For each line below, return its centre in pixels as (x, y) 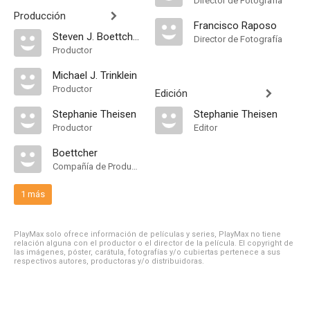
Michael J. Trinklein (95, 75)
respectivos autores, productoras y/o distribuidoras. (109, 261)
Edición (171, 93)
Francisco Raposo (235, 26)
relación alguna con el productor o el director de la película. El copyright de (154, 243)
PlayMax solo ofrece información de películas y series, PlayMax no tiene (147, 234)
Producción (40, 16)
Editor (206, 128)
